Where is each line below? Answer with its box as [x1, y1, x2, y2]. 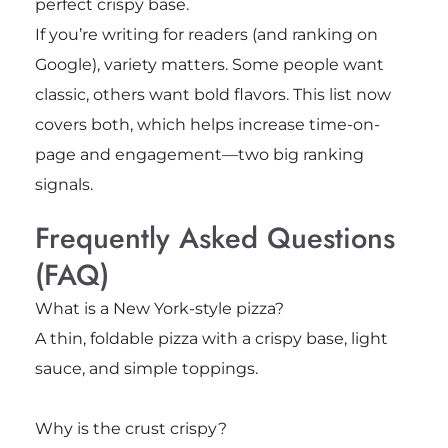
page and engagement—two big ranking [34, 145, 364, 165]
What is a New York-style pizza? [34, 299, 284, 319]
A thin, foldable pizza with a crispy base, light [34, 329, 388, 349]
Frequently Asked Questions [34, 217, 395, 260]
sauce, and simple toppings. [34, 359, 258, 379]
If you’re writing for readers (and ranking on [34, 25, 378, 45]
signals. [34, 175, 93, 195]
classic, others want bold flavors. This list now [34, 85, 391, 105]
